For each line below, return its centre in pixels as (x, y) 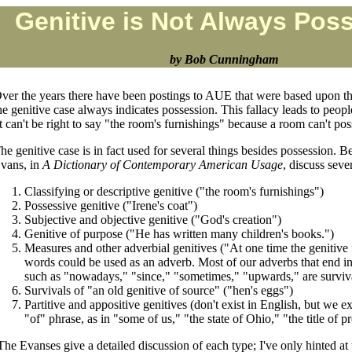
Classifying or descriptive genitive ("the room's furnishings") (174, 191)
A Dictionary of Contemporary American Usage (162, 165)
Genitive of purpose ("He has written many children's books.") (179, 234)
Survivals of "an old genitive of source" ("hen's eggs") (158, 290)
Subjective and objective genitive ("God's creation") (152, 220)
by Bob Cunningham (224, 60)
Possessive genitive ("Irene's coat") (110, 205)
